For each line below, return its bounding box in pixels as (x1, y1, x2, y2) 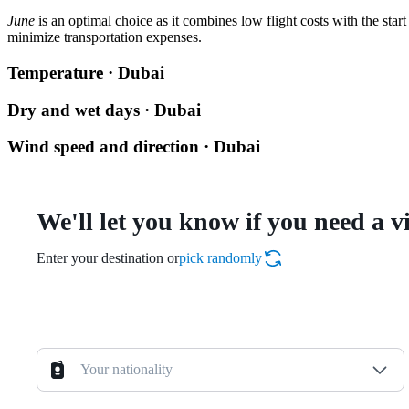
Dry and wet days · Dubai (7, 100, 201, 120)
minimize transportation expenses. (7, 29, 202, 46)
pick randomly (179, 250, 262, 266)
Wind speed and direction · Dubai (7, 137, 260, 157)
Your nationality (80, 362, 173, 377)
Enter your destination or (37, 250, 179, 266)
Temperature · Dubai (7, 62, 164, 82)
